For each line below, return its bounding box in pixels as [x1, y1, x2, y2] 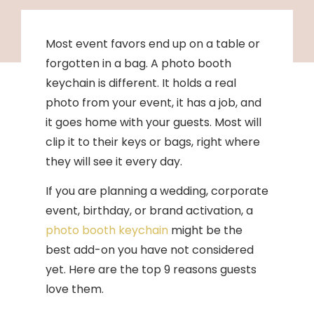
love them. [46, 281, 104, 298]
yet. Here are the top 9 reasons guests [46, 261, 257, 278]
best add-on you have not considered [46, 242, 254, 259]
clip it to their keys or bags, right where [46, 133, 260, 150]
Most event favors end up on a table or [46, 35, 260, 52]
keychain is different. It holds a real [46, 74, 236, 91]
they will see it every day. [46, 153, 182, 170]
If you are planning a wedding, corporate [46, 183, 268, 200]
